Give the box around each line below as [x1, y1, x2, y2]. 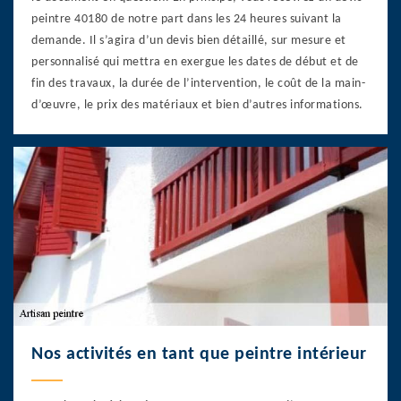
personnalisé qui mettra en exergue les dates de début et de [31, 55, 359, 69]
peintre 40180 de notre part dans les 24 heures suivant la [31, 12, 342, 26]
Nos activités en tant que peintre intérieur [31, 345, 367, 363]
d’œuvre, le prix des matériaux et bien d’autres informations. [31, 98, 363, 112]
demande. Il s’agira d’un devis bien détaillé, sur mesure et [31, 33, 346, 47]
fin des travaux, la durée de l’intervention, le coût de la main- [31, 76, 365, 90]
